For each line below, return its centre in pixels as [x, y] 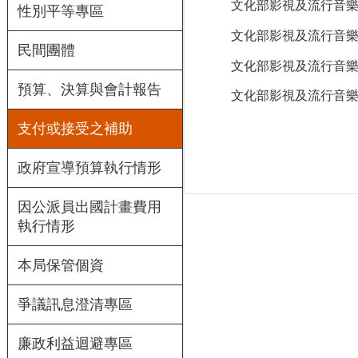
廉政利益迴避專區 [75, 343]
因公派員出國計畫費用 [89, 207]
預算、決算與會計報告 [89, 89]
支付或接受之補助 [75, 128]
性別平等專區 [61, 11]
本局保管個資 [61, 265]
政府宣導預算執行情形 [89, 167]
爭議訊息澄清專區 [75, 304]
